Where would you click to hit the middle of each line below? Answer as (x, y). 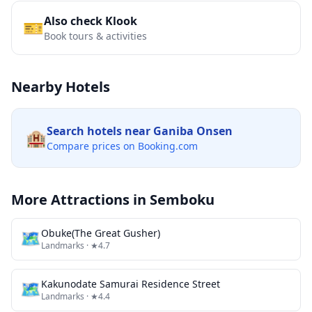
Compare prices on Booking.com (122, 146)
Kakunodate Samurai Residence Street (131, 284)
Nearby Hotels (61, 87)
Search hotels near (100, 131)
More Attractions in (80, 200)
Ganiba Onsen (193, 131)
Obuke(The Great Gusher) (101, 233)
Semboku (182, 200)
